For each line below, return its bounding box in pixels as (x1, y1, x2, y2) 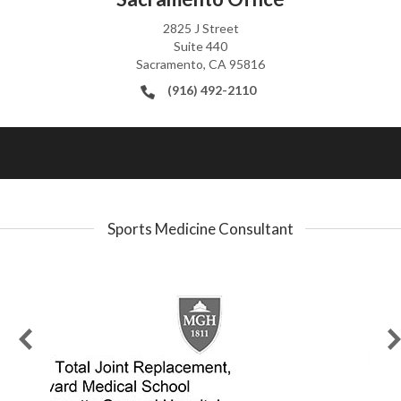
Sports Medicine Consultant (107, 218, 294, 238)
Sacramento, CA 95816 (136, 55, 265, 72)
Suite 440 (174, 38, 227, 54)
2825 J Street (162, 20, 239, 36)
